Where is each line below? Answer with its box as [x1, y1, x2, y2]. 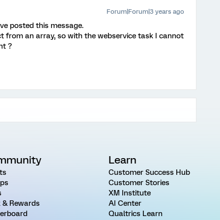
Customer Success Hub [108, 167, 190, 177]
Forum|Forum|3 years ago [107, 7, 184, 15]
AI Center [108, 198, 141, 208]
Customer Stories [108, 178, 169, 187]
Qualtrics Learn [108, 209, 163, 218]
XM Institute [108, 188, 151, 197]
